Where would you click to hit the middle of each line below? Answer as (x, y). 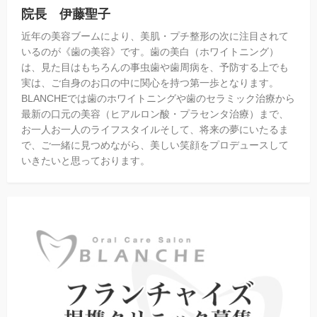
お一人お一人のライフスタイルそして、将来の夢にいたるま (155, 130)
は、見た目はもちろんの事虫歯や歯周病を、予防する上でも (155, 68)
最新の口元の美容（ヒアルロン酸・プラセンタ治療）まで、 (155, 114)
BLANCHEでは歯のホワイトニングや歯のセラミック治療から (158, 99)
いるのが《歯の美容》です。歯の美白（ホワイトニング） (150, 52)
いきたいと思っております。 (86, 161)
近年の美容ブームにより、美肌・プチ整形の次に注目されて (155, 36)
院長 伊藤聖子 (66, 15)
